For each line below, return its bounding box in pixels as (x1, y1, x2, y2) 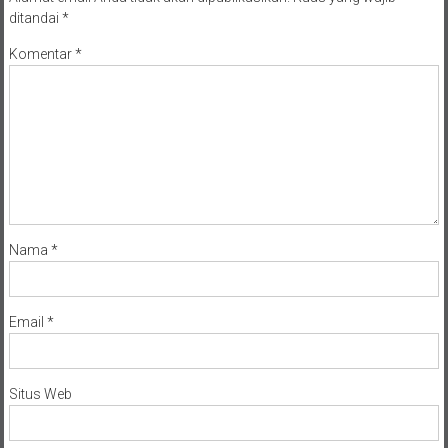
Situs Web (8, 385, 72, 402)
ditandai (8, 9, 62, 26)
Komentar (8, 45, 75, 62)
